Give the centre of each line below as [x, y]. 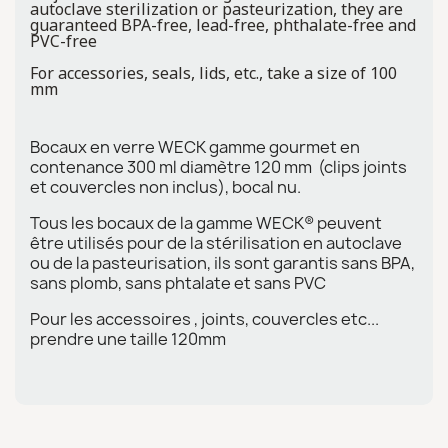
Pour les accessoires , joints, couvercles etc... [204, 319]
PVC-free [63, 41]
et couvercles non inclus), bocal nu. [165, 187]
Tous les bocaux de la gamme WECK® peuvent [206, 223]
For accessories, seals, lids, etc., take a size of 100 [213, 73]
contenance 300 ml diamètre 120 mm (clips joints [218, 167]
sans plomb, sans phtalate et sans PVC [178, 283]
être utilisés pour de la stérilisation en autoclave [216, 243]
